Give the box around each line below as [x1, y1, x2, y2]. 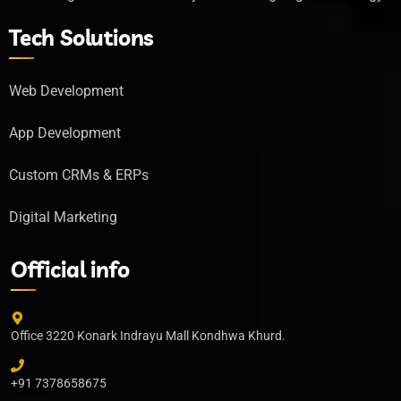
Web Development [9, 82, 124, 100]
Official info [11, 256, 130, 284]
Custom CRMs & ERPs [9, 166, 149, 184]
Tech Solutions [9, 24, 155, 52]
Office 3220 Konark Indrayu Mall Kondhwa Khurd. [11, 328, 286, 343]
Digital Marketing [9, 209, 117, 226]
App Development [9, 124, 121, 142]
